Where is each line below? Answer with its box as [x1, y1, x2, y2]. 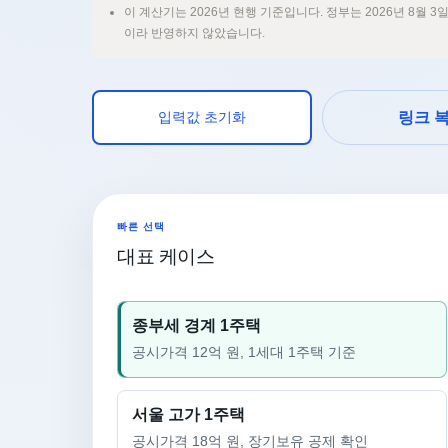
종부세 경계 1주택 [132, 317, 261, 334]
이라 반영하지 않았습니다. [124, 26, 265, 40]
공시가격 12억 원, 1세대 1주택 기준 [132, 345, 356, 360]
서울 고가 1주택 [132, 406, 245, 423]
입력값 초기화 [158, 109, 246, 125]
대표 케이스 [117, 246, 215, 267]
